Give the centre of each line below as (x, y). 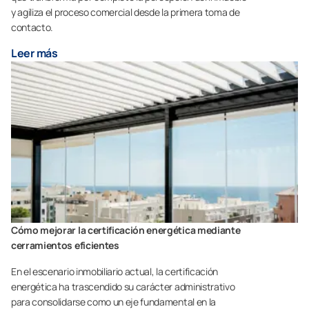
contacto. (32, 28)
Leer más (34, 53)
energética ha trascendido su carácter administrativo (123, 287)
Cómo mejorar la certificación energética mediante (126, 230)
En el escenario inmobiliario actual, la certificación (115, 272)
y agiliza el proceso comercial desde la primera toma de (126, 12)
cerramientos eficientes (65, 246)
